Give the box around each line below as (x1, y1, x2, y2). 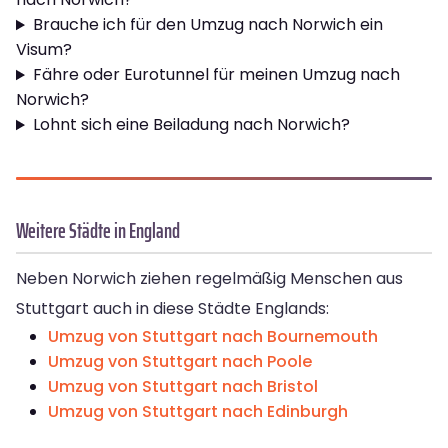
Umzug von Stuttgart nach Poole (48, 350, 312, 374)
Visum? (16, 38, 72, 62)
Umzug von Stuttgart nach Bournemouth (48, 325, 378, 349)
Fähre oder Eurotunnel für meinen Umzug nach (32, 63, 400, 87)
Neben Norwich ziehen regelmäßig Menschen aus (16, 267, 403, 291)
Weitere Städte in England (16, 214, 180, 248)
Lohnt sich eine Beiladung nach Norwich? (32, 113, 350, 137)
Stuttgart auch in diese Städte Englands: (16, 297, 329, 321)
